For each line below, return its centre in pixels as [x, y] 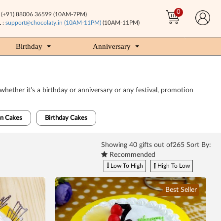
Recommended [131, 155]
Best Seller [181, 190]
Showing [115, 145]
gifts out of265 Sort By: [174, 145]
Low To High [126, 166]
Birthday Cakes [66, 118]
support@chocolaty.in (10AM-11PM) [53, 23]
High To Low [173, 166]
